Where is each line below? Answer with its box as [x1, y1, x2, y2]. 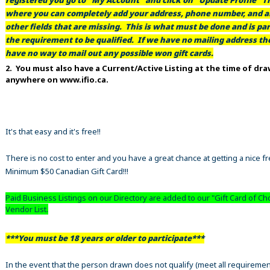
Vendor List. [5, 203, 48, 215]
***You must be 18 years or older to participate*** [5, 232, 204, 243]
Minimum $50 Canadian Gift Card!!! [5, 165, 128, 177]
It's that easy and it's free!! [5, 125, 101, 137]
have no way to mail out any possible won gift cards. [5, 47, 213, 58]
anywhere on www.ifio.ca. [5, 74, 108, 85]
